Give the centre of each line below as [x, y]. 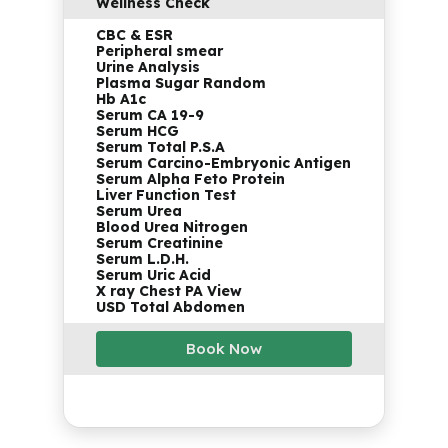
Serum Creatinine [159, 243]
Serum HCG [137, 131]
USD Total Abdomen [170, 307]
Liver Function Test [166, 195]
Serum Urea [139, 211]
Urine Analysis [148, 67]
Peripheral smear [159, 51]
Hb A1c [121, 99]
